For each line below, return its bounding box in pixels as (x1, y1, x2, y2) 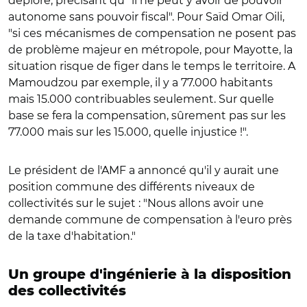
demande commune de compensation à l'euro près (8, 213, 292, 226)
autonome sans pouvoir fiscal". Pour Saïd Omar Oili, (8, 10, 284, 23)
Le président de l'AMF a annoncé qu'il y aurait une (8, 164, 279, 177)
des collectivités (8, 284, 126, 298)
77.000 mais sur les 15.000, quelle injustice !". (8, 125, 248, 138)
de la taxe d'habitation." (8, 230, 136, 243)
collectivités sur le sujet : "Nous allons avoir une (8, 197, 264, 210)
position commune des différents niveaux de (8, 180, 255, 193)
